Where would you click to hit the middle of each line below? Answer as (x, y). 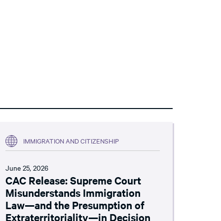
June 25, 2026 (27, 167)
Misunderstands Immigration (73, 192)
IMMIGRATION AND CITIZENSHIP (71, 141)
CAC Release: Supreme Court (73, 180)
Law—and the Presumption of (75, 204)
